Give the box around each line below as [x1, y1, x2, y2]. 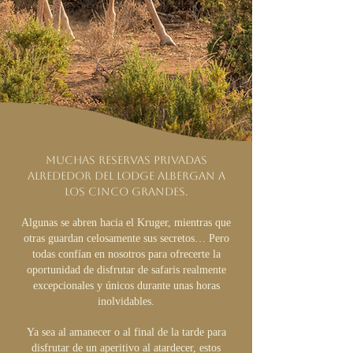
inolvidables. [98, 295, 154, 307]
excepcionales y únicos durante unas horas [32, 280, 220, 292]
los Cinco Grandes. [64, 185, 188, 198]
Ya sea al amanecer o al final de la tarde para [26, 326, 226, 338]
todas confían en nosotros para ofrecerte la [32, 248, 221, 260]
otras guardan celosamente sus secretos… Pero [23, 232, 229, 244]
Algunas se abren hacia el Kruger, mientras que [21, 217, 231, 229]
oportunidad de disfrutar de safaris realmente [26, 264, 226, 276]
